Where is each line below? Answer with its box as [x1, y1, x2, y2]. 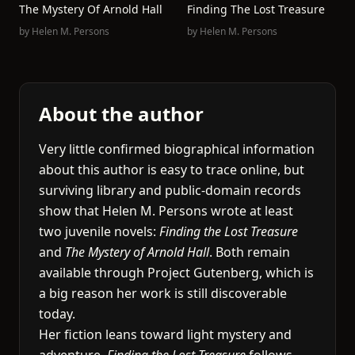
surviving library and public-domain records [39, 181, 301, 199]
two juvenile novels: [39, 223, 159, 240]
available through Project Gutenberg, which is [39, 264, 314, 281]
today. [39, 305, 75, 323]
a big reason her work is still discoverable [39, 284, 287, 302]
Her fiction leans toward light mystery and [39, 326, 292, 343]
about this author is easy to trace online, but [39, 161, 304, 178]
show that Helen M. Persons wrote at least [39, 202, 293, 219]
